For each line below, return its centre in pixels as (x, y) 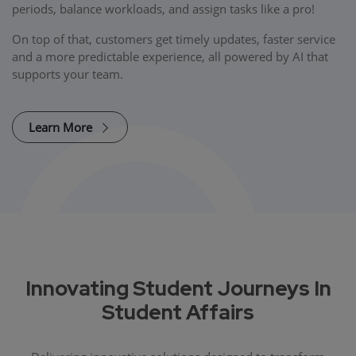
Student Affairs (178, 312)
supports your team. (68, 74)
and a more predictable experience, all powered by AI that (170, 56)
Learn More (62, 127)
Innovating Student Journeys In (178, 288)
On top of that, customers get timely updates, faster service (174, 39)
